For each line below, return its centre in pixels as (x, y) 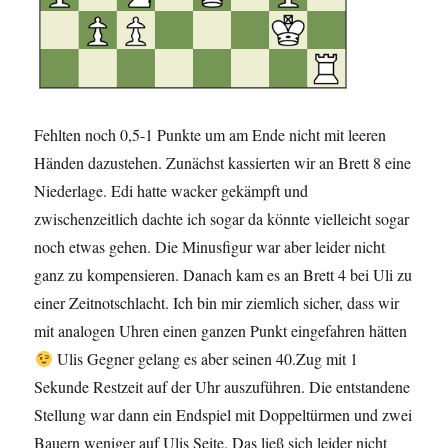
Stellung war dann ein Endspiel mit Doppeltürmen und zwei (223, 415)
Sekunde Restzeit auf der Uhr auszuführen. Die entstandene (222, 387)
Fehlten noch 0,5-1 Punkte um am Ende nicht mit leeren (210, 135)
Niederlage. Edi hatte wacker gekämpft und (171, 191)
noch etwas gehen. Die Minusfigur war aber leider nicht (210, 247)
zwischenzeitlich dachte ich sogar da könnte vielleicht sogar (222, 219)
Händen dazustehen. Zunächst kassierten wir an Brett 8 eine (223, 163)
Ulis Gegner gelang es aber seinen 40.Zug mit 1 (205, 359)
